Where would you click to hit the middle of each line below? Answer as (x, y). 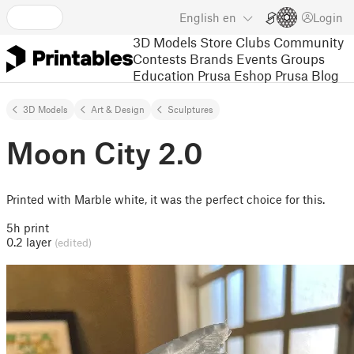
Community (309, 41)
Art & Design (118, 109)
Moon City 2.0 (105, 153)
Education (164, 75)
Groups (303, 58)
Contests (160, 58)
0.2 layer (30, 242)
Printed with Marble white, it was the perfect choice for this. (166, 199)
